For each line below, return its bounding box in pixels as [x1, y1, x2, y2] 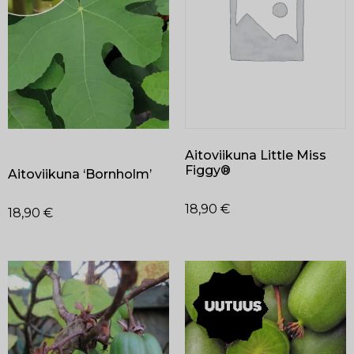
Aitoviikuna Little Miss [185, 147, 326, 163]
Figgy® [185, 162, 231, 178]
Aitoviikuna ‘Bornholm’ [8, 167, 152, 183]
